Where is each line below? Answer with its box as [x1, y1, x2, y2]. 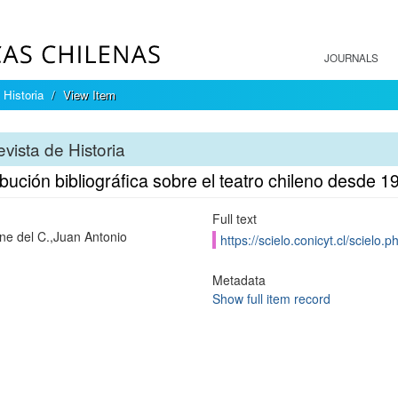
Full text [211, 210, 257, 227]
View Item [63, 86, 115, 103]
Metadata [211, 271, 266, 289]
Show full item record [211, 290, 330, 307]
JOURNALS [324, 51, 378, 65]
